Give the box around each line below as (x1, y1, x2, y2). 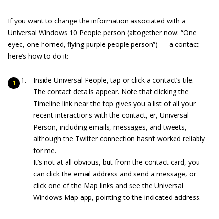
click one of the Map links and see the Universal (33, 181, 183, 191)
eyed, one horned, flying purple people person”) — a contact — (8, 40, 208, 49)
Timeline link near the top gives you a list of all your (33, 99, 196, 109)
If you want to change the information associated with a (8, 16, 186, 26)
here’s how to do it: (8, 51, 68, 61)
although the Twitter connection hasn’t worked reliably (33, 134, 205, 144)
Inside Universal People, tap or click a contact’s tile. (33, 75, 194, 85)
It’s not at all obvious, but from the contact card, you (33, 157, 200, 167)
